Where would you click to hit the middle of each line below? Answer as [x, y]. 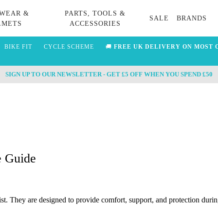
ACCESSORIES [95, 23]
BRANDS [192, 18]
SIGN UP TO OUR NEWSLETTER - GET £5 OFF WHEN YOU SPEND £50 [109, 74]
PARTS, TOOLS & [95, 13]
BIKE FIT [18, 47]
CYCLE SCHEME [69, 47]
